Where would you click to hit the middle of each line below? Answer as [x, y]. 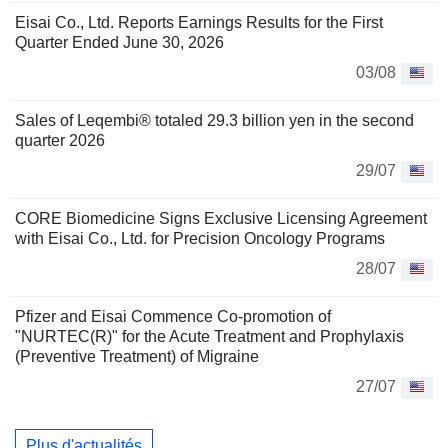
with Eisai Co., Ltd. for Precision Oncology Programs [200, 238]
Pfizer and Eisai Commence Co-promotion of [173, 316]
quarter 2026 [60, 140]
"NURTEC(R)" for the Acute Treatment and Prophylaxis [209, 336]
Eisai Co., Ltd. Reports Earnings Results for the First [199, 22]
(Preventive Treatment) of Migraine [137, 356]
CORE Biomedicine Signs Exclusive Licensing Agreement [221, 218]
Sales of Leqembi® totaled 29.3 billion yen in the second [214, 120]
